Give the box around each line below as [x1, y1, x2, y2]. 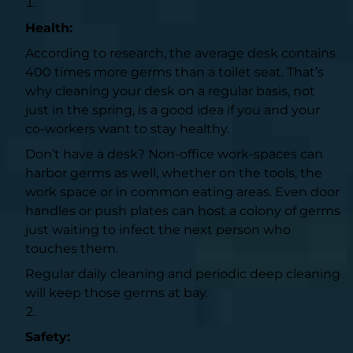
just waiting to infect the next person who [25, 221, 291, 237]
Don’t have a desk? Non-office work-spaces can [25, 146, 323, 162]
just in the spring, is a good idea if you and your [25, 102, 320, 117]
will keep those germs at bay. [25, 284, 208, 300]
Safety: [25, 329, 70, 344]
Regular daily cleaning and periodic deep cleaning [25, 266, 340, 281]
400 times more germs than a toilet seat [25, 64, 281, 80]
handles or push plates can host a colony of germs [25, 203, 340, 218]
